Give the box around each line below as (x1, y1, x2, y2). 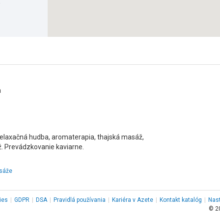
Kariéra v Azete (112, 196, 153, 203)
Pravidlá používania (54, 196, 106, 203)
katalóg (180, 196, 202, 203)
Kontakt (160, 196, 180, 203)
